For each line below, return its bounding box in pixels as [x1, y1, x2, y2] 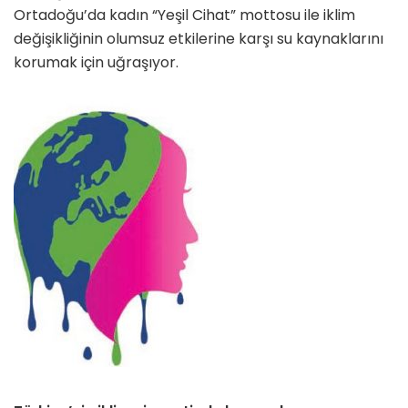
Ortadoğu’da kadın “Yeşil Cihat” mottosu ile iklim [14, 5, 355, 26]
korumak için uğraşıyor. [14, 52, 178, 74]
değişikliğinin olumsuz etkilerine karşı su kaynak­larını [14, 28, 383, 50]
